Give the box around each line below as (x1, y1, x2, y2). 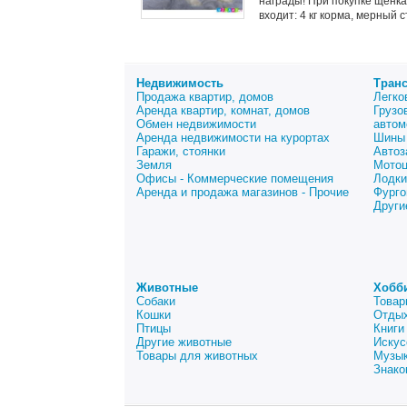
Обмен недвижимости (136, 117, 256, 131)
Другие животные (136, 335, 232, 349)
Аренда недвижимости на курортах (136, 131, 330, 144)
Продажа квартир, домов (136, 90, 273, 104)
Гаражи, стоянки (136, 144, 225, 158)
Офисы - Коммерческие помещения (136, 172, 333, 185)
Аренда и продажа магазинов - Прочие (136, 185, 349, 199)
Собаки (136, 294, 175, 308)
